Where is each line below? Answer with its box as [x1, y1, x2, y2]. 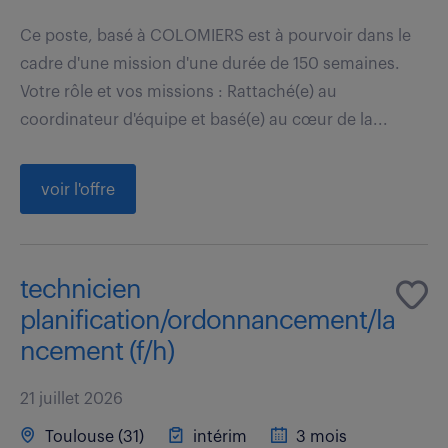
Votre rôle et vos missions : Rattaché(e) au [20, 83, 337, 100]
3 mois [292, 428, 347, 445]
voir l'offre [41, 181, 115, 198]
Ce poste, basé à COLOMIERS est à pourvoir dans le [20, 27, 411, 44]
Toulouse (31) [41, 428, 144, 445]
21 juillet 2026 [20, 390, 123, 407]
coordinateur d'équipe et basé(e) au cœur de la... [20, 111, 388, 128]
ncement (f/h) [20, 338, 174, 365]
